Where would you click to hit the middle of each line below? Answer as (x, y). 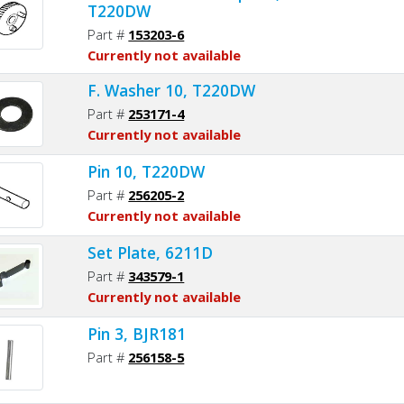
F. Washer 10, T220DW (172, 90)
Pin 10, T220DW (147, 171)
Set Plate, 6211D (151, 252)
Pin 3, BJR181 (137, 333)
